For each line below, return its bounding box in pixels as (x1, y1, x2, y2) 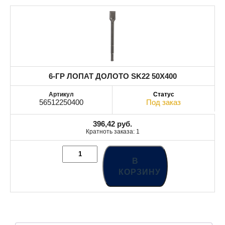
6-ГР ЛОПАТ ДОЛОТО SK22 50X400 (48, 71, 177, 80)
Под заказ (146, 97, 181, 106)
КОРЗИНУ (119, 167, 161, 176)
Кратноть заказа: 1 (85, 128, 140, 135)
